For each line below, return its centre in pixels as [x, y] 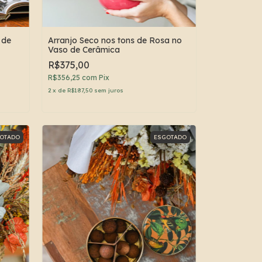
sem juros [109, 90]
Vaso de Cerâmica [84, 49]
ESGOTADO [170, 137]
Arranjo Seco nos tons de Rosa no [115, 40]
